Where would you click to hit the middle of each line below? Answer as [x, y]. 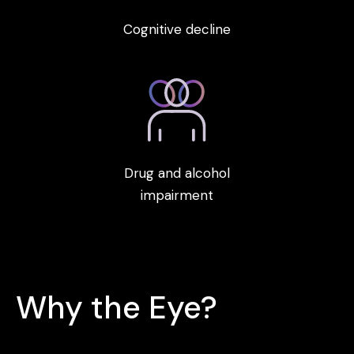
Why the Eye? [117, 307]
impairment [177, 195]
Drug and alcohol [177, 173]
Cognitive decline [177, 30]
